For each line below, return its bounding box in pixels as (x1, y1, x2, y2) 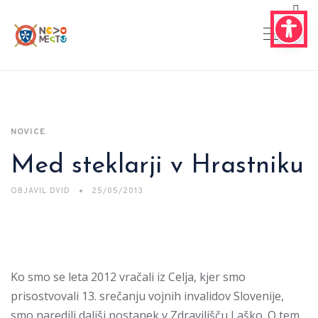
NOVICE (11, 126, 45, 138)
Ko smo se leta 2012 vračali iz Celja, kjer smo (11, 269, 246, 285)
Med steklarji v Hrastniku (11, 153, 304, 179)
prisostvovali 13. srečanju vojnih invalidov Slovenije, (11, 288, 284, 304)
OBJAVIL (11, 186, 47, 196)
